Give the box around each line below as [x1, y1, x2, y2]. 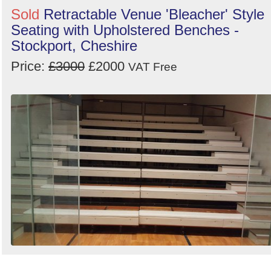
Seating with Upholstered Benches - [11, 22, 239, 39]
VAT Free [128, 60, 177, 74]
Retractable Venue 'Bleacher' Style [44, 6, 264, 23]
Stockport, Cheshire [11, 38, 137, 54]
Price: [11, 59, 48, 74]
